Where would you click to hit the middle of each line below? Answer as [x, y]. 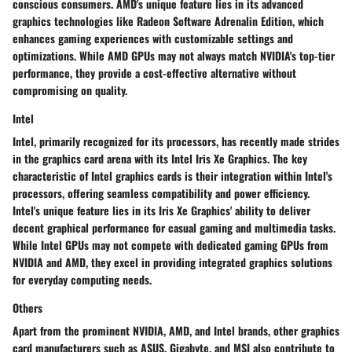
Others [27, 308]
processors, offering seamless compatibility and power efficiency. [161, 193]
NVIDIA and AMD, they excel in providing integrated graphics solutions [172, 262]
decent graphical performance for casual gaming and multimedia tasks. [174, 228]
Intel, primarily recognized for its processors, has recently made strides [176, 141]
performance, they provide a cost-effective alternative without [154, 73]
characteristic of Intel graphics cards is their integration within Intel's [172, 176]
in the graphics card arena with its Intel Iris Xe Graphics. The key [160, 159]
